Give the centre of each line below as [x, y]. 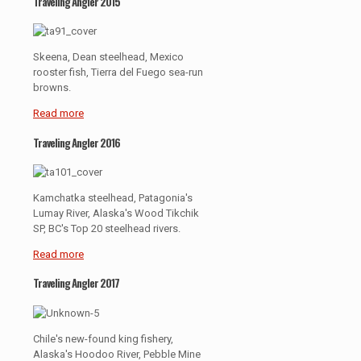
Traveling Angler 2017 [76, 283]
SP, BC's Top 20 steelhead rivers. [107, 228]
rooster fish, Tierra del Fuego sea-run [118, 73]
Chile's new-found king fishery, [103, 338]
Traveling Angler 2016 [77, 142]
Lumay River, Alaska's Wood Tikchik [116, 213]
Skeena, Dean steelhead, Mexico [108, 57]
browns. [52, 88]
